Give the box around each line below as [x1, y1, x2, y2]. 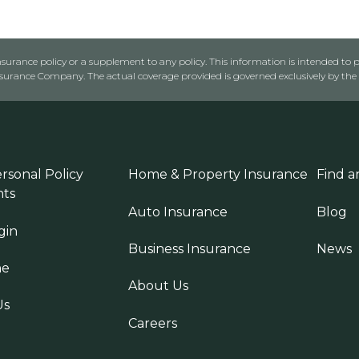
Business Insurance [127, 241, 251, 257]
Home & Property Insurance [127, 167, 308, 183]
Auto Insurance [127, 204, 228, 220]
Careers [127, 315, 177, 331]
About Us [127, 278, 188, 294]
